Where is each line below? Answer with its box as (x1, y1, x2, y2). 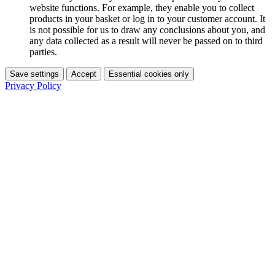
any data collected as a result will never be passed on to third (29, 35, 263, 46)
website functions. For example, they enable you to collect (29, 2, 254, 13)
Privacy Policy (5, 80, 61, 91)
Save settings (10, 69, 59, 79)
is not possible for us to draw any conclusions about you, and (29, 24, 265, 35)
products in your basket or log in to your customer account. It (29, 13, 265, 24)
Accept (71, 69, 96, 79)
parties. (29, 46, 57, 57)
